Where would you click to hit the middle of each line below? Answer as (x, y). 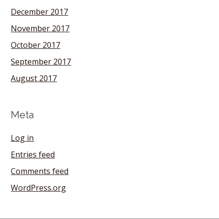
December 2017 (40, 12)
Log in (22, 138)
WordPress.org (39, 188)
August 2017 (34, 78)
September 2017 (41, 62)
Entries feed (33, 154)
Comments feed (40, 171)
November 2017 (40, 28)
